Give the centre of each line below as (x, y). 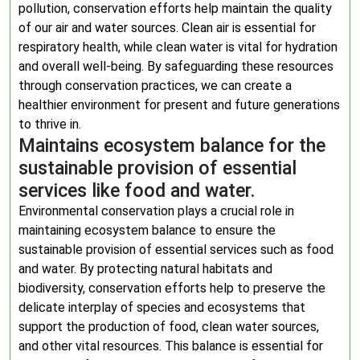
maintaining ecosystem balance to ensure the (147, 230)
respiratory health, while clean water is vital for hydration (178, 47)
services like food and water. (137, 190)
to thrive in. (50, 124)
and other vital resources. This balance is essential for (171, 346)
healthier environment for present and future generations (179, 105)
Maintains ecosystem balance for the (172, 145)
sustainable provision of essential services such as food (176, 250)
